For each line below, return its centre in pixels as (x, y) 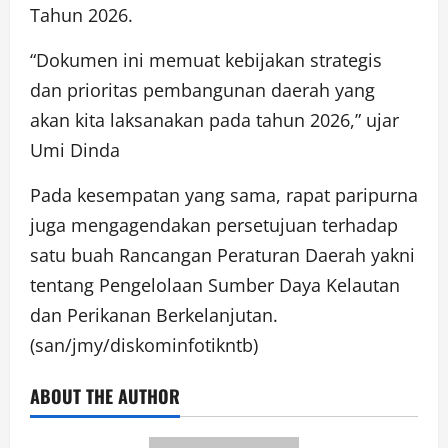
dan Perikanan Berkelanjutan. (154, 314)
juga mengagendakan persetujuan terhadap (214, 224)
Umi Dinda (75, 149)
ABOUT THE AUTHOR (105, 395)
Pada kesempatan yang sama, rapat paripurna (224, 194)
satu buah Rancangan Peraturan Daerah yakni (222, 254)
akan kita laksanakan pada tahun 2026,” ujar (214, 119)
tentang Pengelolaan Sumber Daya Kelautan (215, 284)
